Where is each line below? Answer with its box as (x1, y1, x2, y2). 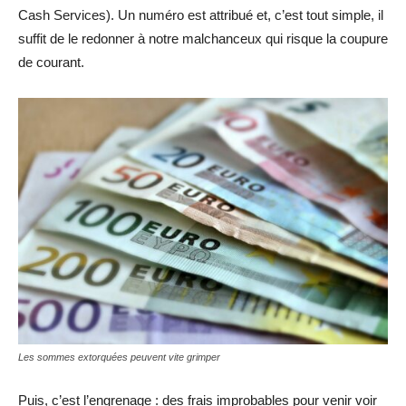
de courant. (18, 54, 84, 70)
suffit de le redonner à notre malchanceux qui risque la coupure (18, 31, 388, 46)
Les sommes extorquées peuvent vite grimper (18, 351, 220, 362)
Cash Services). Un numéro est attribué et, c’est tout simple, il (18, 7, 383, 23)
